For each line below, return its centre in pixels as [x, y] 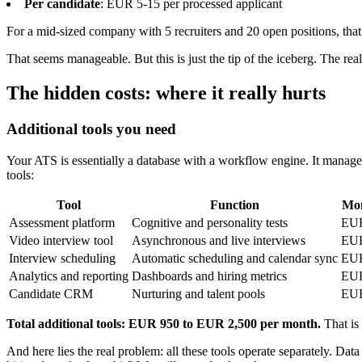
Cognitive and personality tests [210, 222]
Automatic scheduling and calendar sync [235, 258]
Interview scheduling [62, 258]
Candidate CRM [51, 293]
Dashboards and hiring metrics [209, 276]
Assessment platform [62, 222]
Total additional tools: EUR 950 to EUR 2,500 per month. [164, 323]
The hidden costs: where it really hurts [166, 93]
